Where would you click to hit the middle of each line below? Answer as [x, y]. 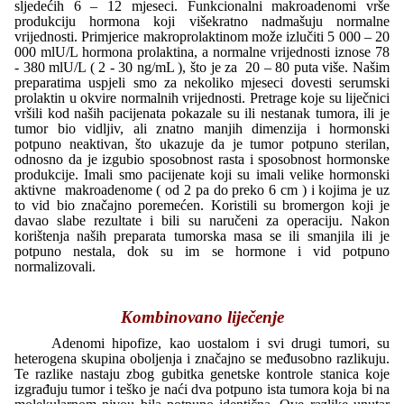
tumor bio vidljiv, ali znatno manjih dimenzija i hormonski [202, 129]
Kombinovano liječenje [202, 317]
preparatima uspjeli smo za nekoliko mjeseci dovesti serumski [202, 83]
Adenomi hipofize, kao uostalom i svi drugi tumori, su [202, 343]
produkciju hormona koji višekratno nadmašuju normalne [202, 21]
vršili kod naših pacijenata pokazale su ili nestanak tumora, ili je [202, 113]
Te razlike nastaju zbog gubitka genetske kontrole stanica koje [202, 374]
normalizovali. [55, 266]
